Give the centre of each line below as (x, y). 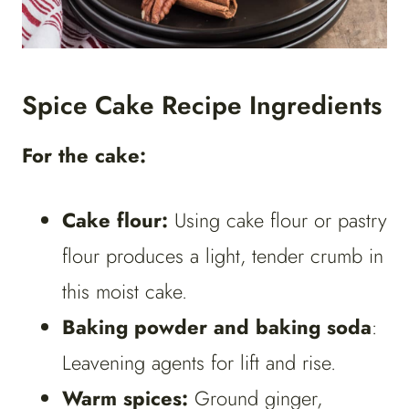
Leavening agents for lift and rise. (199, 363)
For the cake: (87, 156)
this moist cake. (125, 292)
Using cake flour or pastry (281, 220)
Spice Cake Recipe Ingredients (202, 106)
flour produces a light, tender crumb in (223, 256)
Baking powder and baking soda (217, 327)
